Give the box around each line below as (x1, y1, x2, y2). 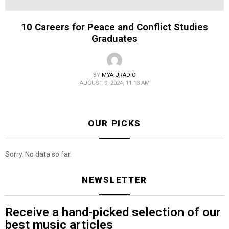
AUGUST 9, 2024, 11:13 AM (79, 80, 150, 87)
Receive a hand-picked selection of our (5, 205, 221, 220)
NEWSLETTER (82, 175, 147, 186)
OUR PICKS (87, 118, 142, 129)
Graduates (91, 33, 138, 45)
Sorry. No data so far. (5, 150, 72, 159)
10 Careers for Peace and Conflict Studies (21, 21, 208, 33)
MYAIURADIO (102, 72, 136, 79)
